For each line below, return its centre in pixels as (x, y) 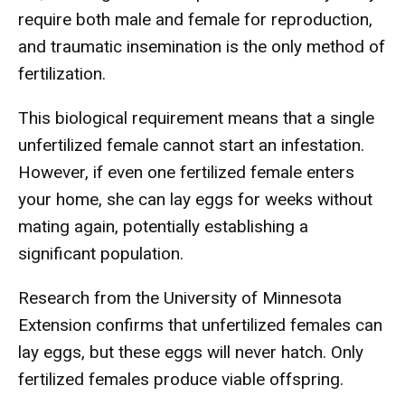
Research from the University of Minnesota (180, 298)
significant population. (101, 254)
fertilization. (62, 74)
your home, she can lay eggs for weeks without (195, 199)
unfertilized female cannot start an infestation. (191, 145)
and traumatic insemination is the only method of (202, 47)
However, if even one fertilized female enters (186, 172)
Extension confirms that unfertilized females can (200, 325)
